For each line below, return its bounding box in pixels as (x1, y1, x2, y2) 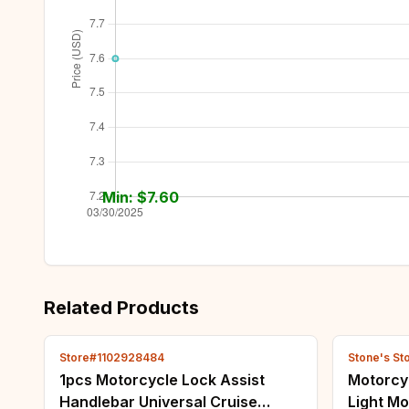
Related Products (44, 297, 199, 319)
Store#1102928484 (59, 351, 164, 364)
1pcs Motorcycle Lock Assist (59, 371, 265, 389)
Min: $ (101, 187, 147, 206)
